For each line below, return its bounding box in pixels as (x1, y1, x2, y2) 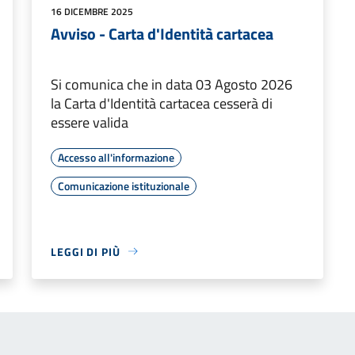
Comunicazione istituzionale (58, 177, 189, 194)
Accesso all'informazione (58, 148, 174, 166)
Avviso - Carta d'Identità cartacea (51, 21, 273, 46)
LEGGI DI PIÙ (51, 242, 120, 260)
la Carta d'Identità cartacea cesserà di (51, 92, 273, 114)
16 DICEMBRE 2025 (51, 3, 133, 19)
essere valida (51, 111, 128, 133)
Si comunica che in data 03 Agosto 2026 (51, 73, 292, 95)
